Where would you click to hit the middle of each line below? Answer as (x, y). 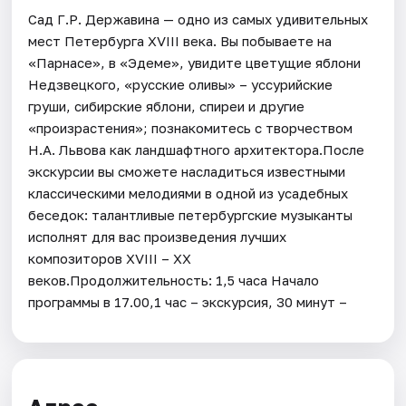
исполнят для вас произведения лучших (158, 236)
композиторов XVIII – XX (110, 258)
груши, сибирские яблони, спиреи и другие (167, 106)
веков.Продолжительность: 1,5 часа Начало (174, 280)
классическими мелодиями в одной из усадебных (188, 193)
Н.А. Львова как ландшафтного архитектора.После (197, 149)
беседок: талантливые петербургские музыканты (191, 214)
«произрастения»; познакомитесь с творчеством (191, 127)
